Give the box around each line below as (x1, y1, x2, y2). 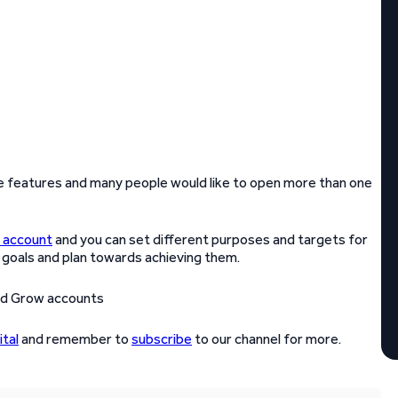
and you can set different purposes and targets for (52, 231, 368, 248)
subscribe (131, 330, 192, 347)
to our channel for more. (192, 330, 341, 347)
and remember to (19, 330, 131, 347)
